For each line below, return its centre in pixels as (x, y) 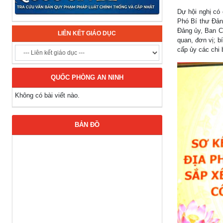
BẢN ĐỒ (87, 125)
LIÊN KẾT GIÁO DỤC (87, 33)
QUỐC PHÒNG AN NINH (87, 77)
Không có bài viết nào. (47, 95)
